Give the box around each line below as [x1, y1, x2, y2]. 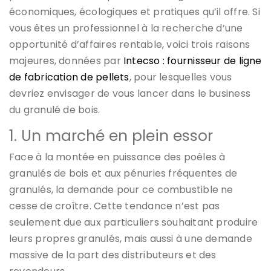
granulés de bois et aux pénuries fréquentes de [9, 166, 238, 180]
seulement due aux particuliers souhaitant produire [9, 215, 258, 229]
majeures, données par [9, 53, 123, 68]
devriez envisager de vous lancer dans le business [9, 86, 251, 100]
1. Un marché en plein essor [9, 125, 213, 146]
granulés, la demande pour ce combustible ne [9, 182, 233, 197]
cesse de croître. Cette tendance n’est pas [9, 198, 220, 213]
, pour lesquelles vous [129, 70, 232, 84]
